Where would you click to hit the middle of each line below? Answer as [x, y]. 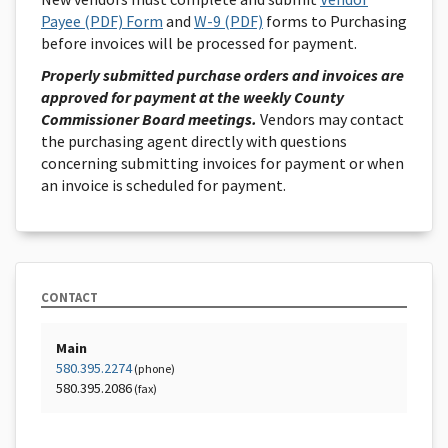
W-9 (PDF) [228, 21]
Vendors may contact [330, 119]
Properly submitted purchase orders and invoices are [222, 75]
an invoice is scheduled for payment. [163, 185]
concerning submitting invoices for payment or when [222, 163]
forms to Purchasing [335, 21]
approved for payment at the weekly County [192, 97]
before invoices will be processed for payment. [199, 43]
